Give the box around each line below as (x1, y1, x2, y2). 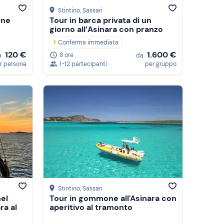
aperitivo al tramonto (49, 202, 132, 213)
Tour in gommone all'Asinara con (49, 193, 176, 204)
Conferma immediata (58, 38, 118, 47)
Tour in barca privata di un (49, 15, 151, 26)
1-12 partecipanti (59, 60, 107, 68)
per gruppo (145, 60, 176, 68)
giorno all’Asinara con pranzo (49, 24, 163, 35)
